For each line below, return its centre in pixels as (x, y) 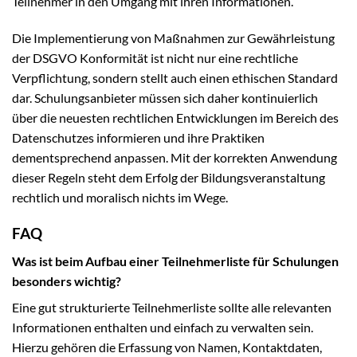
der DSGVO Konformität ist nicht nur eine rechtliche (155, 58)
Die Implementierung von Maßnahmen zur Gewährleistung (173, 38)
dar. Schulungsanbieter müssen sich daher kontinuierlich (165, 98)
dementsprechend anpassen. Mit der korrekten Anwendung (175, 158)
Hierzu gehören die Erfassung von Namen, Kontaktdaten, (167, 347)
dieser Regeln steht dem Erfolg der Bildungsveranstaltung (169, 178)
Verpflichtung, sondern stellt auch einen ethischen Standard (175, 78)
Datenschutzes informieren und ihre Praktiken (138, 138)
